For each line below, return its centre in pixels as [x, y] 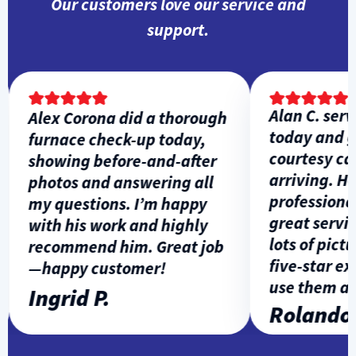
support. [178, 30]
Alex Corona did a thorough [111, 118]
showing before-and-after [106, 161]
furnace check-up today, [100, 139]
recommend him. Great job [109, 246]
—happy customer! [80, 268]
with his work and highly [101, 225]
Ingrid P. [52, 298]
